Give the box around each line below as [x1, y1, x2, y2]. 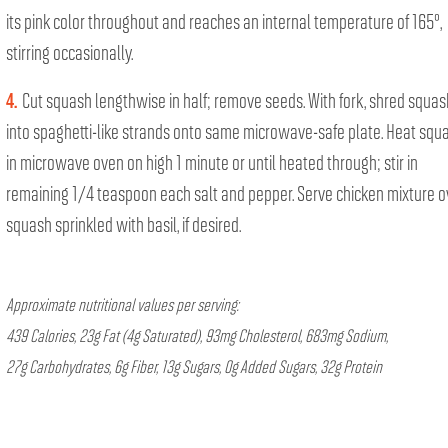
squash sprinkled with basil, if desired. [6, 210, 241, 236]
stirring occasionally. [6, 38, 133, 64]
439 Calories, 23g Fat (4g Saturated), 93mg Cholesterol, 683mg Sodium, [6, 323, 388, 346]
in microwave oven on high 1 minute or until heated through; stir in [6, 148, 418, 174]
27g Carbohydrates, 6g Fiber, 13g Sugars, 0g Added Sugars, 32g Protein [6, 354, 382, 377]
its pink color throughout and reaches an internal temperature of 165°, [6, 7, 442, 33]
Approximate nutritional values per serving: [6, 292, 239, 315]
